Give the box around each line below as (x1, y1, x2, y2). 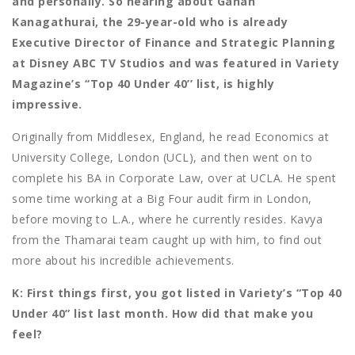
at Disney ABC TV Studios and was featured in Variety (12, 55, 339, 71)
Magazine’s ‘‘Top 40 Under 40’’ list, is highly (12, 76, 274, 92)
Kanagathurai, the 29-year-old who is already (12, 14, 288, 30)
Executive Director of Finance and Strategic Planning (12, 35, 335, 51)
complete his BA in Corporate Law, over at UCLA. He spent (12, 170, 336, 186)
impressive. (12, 97, 82, 113)
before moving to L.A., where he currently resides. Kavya (12, 212, 323, 227)
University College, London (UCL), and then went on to (12, 150, 313, 166)
